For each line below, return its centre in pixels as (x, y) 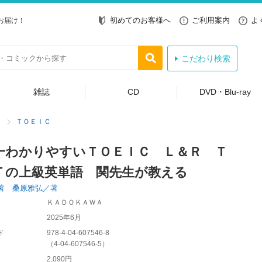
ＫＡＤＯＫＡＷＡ (75, 202)
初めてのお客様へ (140, 20)
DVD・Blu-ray (225, 92)
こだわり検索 (206, 58)
